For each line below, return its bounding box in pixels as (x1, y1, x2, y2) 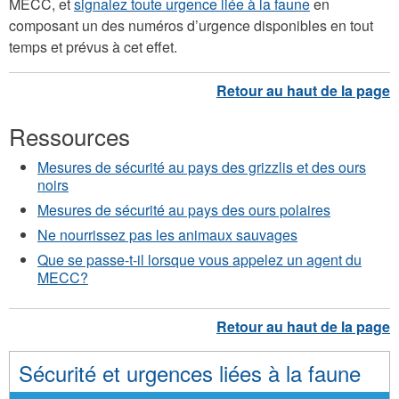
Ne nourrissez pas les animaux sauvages (37, 224, 297, 245)
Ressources (9, 118, 130, 152)
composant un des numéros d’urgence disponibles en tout (9, 14, 373, 36)
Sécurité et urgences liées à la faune (19, 356, 361, 388)
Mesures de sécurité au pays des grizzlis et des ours (37, 156, 366, 177)
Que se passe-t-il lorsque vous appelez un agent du (37, 248, 362, 270)
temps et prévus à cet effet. (9, 36, 177, 57)
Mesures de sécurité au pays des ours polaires (37, 199, 330, 220)
